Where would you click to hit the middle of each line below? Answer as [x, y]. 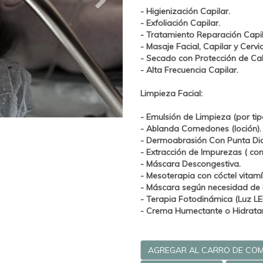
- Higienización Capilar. [185, 11]
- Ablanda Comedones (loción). [201, 128]
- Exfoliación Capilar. [180, 23]
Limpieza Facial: [171, 93]
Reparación [219, 34]
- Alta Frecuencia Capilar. [189, 70]
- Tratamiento [168, 34]
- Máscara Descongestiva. [190, 163]
